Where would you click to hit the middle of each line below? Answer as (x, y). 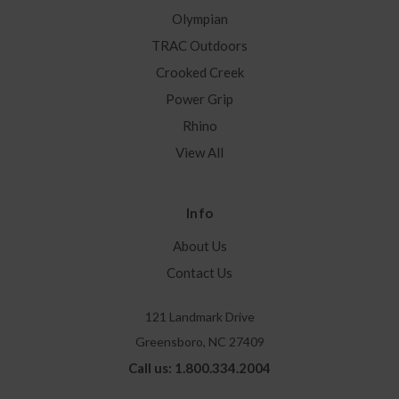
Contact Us (199, 273)
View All (199, 153)
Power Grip (199, 99)
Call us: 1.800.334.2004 (199, 368)
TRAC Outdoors (199, 46)
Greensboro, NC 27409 (199, 342)
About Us (199, 246)
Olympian (199, 19)
